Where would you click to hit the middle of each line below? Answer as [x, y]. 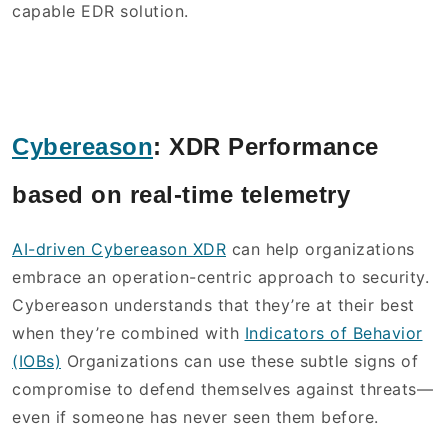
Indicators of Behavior [333, 332]
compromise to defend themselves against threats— [222, 388]
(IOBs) [36, 360]
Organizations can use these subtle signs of [239, 360]
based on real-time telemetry [181, 194]
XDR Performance [274, 146]
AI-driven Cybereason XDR [119, 248]
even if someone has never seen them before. [195, 416]
